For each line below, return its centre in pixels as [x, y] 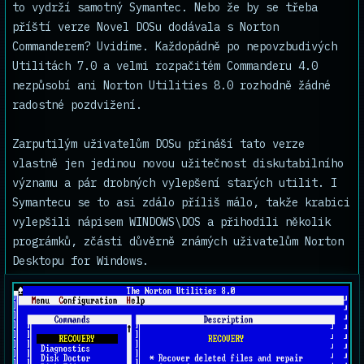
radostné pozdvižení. [77, 105]
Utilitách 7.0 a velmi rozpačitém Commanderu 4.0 [165, 66]
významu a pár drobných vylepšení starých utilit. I [175, 183]
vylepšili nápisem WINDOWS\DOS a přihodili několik [171, 222]
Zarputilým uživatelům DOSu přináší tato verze [158, 144]
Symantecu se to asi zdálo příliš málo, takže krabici [181, 202]
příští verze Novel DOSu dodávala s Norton [145, 27]
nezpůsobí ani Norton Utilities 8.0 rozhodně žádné [171, 85]
